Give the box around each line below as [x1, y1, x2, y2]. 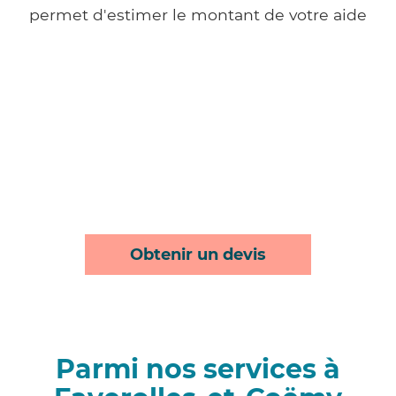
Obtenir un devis [130, 245, 266, 265]
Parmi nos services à [56, 353, 340, 386]
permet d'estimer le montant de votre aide [29, 4, 367, 24]
